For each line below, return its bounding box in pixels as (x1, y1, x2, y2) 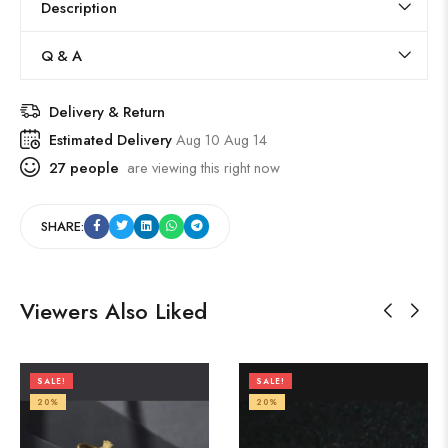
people (66, 156, 119, 178)
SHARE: (41, 216, 84, 236)
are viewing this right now (119, 156, 280, 178)
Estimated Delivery (49, 128, 176, 150)
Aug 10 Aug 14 (176, 128, 267, 150)
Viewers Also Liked (20, 294, 207, 327)
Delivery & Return (49, 100, 165, 122)
